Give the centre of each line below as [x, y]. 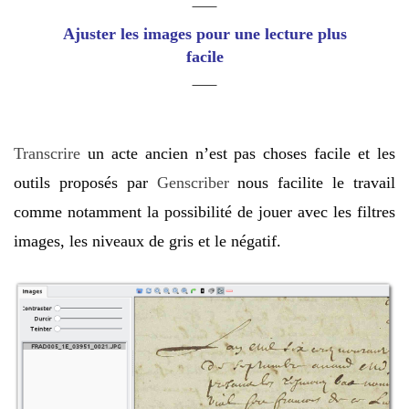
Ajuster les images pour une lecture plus [204, 34]
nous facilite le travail [312, 183]
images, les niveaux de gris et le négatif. [147, 241]
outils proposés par [85, 183]
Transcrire [47, 154]
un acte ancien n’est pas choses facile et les [238, 154]
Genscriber [193, 183]
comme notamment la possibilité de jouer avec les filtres [204, 212]
